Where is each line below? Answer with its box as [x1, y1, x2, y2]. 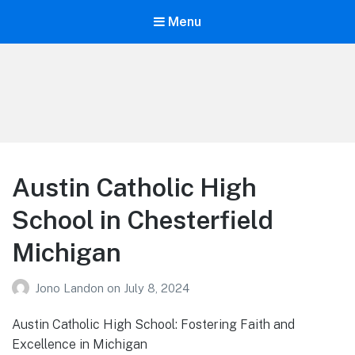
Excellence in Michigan [12, 336, 147, 352]
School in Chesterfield [12, 205, 273, 235]
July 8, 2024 [124, 281, 189, 295]
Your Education [22, 83, 156, 106]
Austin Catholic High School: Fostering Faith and [12, 316, 295, 332]
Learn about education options [12, 106, 166, 120]
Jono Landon [35, 281, 107, 295]
